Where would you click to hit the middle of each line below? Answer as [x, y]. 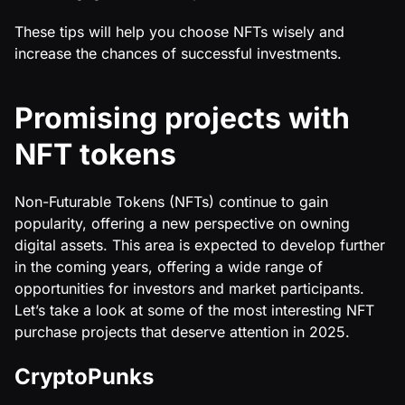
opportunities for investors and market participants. [189, 288]
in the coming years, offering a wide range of [169, 266]
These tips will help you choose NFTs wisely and [179, 31]
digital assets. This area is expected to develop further [200, 245]
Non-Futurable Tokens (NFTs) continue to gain [171, 201]
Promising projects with [182, 118]
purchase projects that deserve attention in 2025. [182, 331]
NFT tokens [95, 154]
